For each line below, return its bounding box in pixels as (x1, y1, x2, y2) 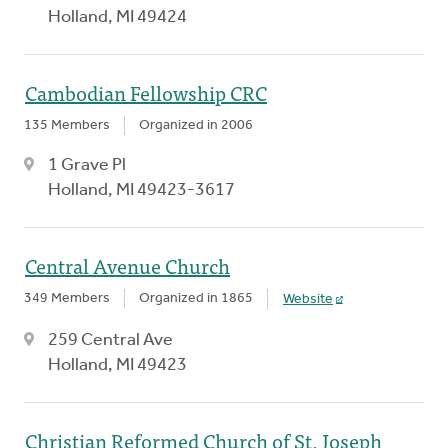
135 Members (24, 117, 110, 133)
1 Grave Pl (48, 155, 126, 175)
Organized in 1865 (139, 290, 253, 306)
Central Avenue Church (25, 248, 230, 282)
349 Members (24, 290, 110, 306)
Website (283, 291, 333, 307)
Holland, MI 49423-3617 (48, 180, 235, 200)
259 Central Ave (48, 330, 173, 350)
